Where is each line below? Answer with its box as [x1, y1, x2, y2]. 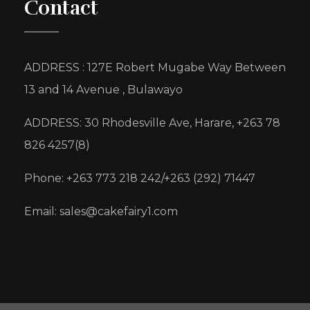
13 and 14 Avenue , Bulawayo [24, 83, 183, 97]
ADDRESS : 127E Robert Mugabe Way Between [24, 61, 286, 75]
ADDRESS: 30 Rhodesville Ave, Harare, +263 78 [24, 116, 280, 130]
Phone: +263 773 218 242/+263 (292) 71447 [24, 172, 255, 185]
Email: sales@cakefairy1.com [24, 205, 178, 219]
